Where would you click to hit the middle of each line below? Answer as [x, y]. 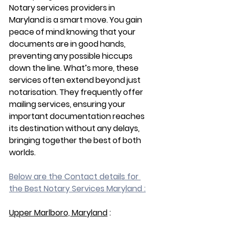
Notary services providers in [63, 8]
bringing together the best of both [76, 140]
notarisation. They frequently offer [77, 92]
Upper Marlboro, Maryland [58, 212]
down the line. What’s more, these [75, 68]
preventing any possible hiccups [72, 56]
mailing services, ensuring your [68, 104]
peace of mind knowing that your [73, 32]
